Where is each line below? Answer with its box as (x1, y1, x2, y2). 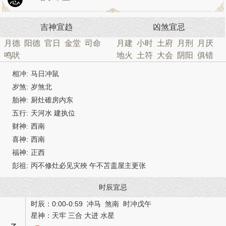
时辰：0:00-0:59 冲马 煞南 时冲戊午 (31, 200, 151, 208)
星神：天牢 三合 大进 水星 (31, 211, 115, 219)
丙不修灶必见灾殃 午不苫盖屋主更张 (31, 161, 146, 169)
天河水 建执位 (31, 109, 75, 117)
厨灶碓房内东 (31, 96, 73, 104)
